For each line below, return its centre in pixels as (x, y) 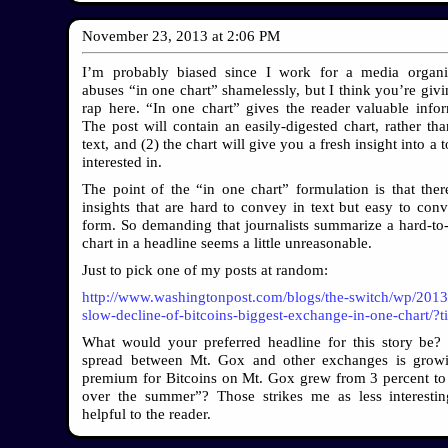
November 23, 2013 (145, 36)
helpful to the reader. (147, 413)
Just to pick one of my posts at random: (205, 269)
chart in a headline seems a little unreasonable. (227, 242)
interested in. (122, 161)
